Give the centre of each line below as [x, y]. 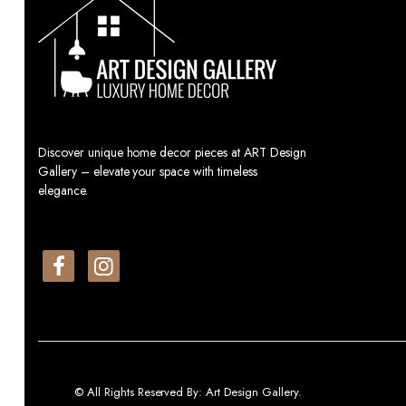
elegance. [63, 190]
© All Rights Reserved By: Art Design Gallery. [188, 392]
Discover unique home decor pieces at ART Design [172, 152]
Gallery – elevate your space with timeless [148, 171]
